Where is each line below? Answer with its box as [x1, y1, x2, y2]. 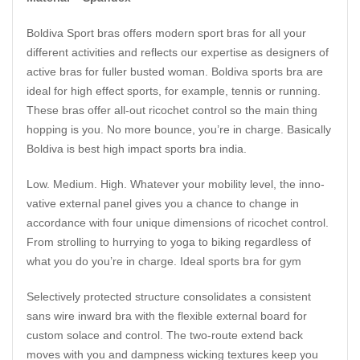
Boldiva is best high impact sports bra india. [27, 142, 247, 156]
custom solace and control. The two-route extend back [27, 329, 303, 342]
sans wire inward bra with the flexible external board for [27, 309, 307, 323]
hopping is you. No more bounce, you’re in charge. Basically [27, 123, 331, 137]
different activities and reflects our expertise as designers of [27, 46, 329, 59]
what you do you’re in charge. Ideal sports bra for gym [27, 255, 301, 268]
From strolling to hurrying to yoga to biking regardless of [27, 235, 311, 249]
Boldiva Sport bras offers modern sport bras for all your [27, 27, 306, 40]
